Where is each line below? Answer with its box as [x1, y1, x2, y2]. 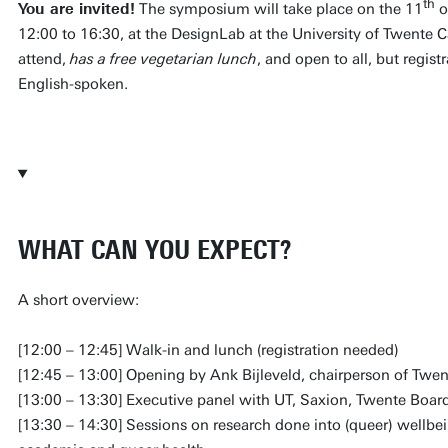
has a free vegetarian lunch [69, 49, 257, 68]
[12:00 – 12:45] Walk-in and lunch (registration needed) [17, 340, 399, 359]
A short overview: [17, 290, 139, 309]
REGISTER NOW [47, 130, 166, 153]
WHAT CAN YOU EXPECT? [17, 233, 291, 266]
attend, [17, 49, 70, 68]
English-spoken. [17, 74, 128, 93]
